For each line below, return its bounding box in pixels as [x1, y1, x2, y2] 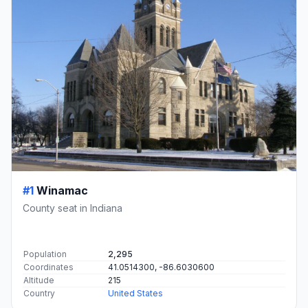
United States [108, 288, 163, 299]
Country [23, 288, 55, 299]
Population [23, 249, 67, 260]
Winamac [36, 184, 88, 198]
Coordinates [23, 262, 74, 273]
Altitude [23, 275, 54, 286]
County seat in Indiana [23, 202, 122, 214]
